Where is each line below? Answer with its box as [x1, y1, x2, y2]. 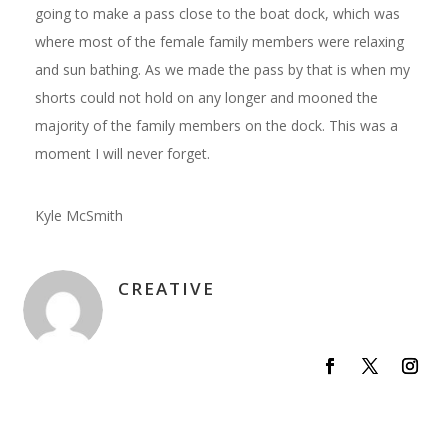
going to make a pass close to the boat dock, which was [34, 4, 400, 24]
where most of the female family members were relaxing [34, 32, 404, 52]
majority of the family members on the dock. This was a [34, 116, 398, 136]
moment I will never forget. [34, 144, 210, 164]
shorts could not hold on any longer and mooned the [34, 88, 378, 108]
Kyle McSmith [34, 206, 123, 226]
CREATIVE [117, 277, 215, 301]
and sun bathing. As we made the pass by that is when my [34, 60, 410, 80]
